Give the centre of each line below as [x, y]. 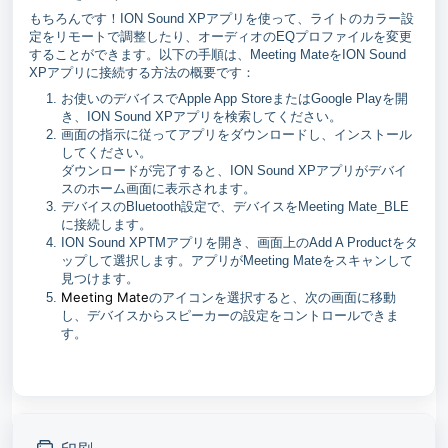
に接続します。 [106, 224]
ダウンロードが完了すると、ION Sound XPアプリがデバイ [234, 170]
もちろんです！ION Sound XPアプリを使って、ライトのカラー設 [221, 18]
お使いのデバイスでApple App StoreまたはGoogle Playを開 [234, 98]
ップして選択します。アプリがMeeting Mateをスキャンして [237, 260]
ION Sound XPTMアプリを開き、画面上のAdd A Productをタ [239, 242]
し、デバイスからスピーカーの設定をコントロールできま [230, 315]
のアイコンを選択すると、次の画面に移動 [272, 297]
